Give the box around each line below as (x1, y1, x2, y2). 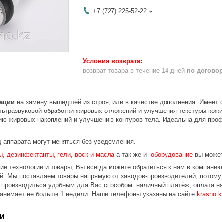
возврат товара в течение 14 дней (83, 66, 187, 74)
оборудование (149, 150, 195, 158)
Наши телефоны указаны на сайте (92, 190, 197, 198)
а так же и (114, 150, 149, 158)
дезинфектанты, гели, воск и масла (7, 150, 114, 158)
